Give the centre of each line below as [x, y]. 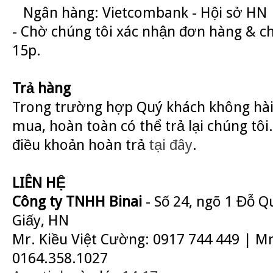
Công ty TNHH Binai [79, 201]
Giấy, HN [41, 220]
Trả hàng [41, 88]
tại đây [171, 145]
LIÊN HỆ [39, 183]
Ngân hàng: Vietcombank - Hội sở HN [140, 12]
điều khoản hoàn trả [80, 145]
